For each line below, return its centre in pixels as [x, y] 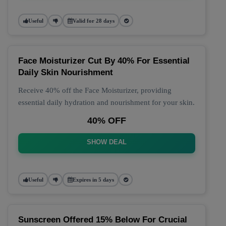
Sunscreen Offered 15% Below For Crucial [103, 220]
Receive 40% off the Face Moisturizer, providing [95, 90]
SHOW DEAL [107, 142]
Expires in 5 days [93, 179]
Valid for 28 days [93, 20]
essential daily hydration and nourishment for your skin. [106, 102]
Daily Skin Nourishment [66, 72]
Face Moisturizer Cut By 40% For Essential [104, 61]
